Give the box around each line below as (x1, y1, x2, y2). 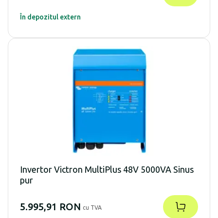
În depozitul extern (20, 13, 81, 21)
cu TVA (83, 204, 102, 211)
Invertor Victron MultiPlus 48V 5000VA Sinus (20, 164, 194, 175)
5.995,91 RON (20, 201, 81, 213)
